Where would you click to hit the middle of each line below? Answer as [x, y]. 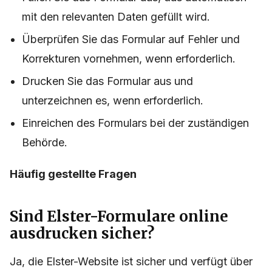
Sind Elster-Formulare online [119, 217]
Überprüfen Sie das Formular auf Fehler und [131, 39]
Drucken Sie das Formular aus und [107, 81]
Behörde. [45, 143]
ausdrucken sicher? [82, 234]
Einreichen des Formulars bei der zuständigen [135, 123]
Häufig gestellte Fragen [73, 174]
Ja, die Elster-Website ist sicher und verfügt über [131, 262]
